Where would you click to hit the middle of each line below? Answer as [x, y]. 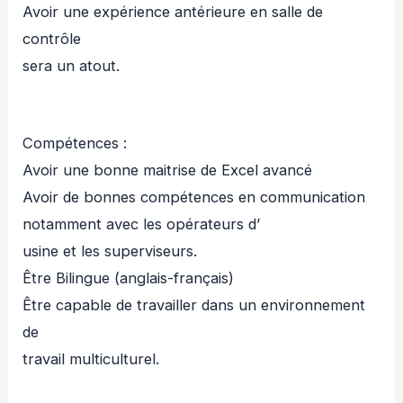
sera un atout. [72, 65]
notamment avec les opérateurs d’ [142, 224]
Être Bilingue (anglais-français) [129, 278]
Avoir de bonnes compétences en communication [194, 197]
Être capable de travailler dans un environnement [194, 304]
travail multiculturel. [91, 358]
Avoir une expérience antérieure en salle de [173, 11]
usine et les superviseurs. [110, 251]
